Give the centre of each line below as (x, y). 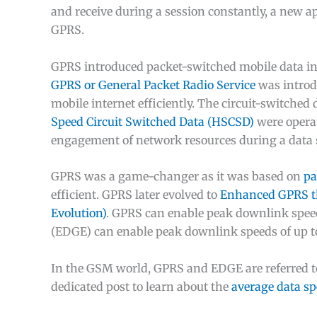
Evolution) (79, 213)
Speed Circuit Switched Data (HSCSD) (152, 121)
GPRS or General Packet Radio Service (153, 85)
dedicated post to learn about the (141, 286)
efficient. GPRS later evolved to (136, 195)
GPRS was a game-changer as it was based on (177, 177)
